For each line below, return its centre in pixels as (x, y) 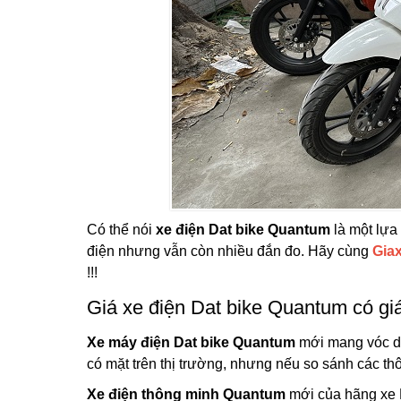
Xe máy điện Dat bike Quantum (191, 342)
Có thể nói (121, 229)
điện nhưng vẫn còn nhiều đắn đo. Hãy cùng (230, 251)
